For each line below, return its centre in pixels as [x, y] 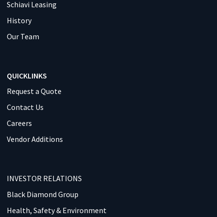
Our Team [23, 36]
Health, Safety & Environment [56, 210]
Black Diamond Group [42, 194]
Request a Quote [34, 91]
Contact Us [25, 107]
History [19, 20]
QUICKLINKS [27, 75]
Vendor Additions [35, 139]
